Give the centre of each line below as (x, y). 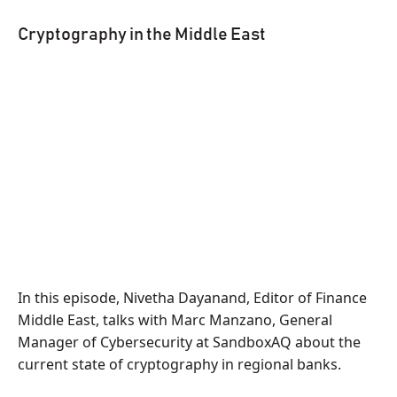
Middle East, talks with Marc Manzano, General (175, 320)
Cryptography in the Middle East (142, 35)
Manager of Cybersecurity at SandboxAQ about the (189, 342)
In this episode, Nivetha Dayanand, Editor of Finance (192, 298)
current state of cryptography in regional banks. (179, 364)
